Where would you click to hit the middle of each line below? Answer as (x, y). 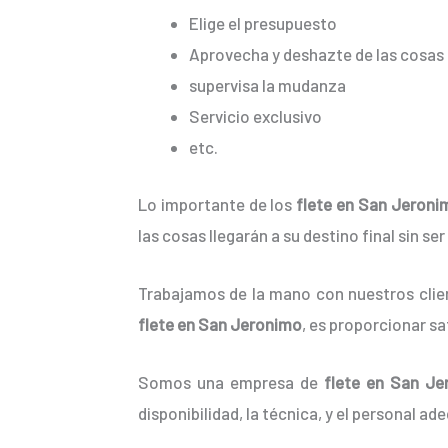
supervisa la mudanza (267, 85)
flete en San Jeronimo (220, 323)
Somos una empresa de (231, 382)
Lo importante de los (217, 203)
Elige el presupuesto (263, 23)
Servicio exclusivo (255, 116)
